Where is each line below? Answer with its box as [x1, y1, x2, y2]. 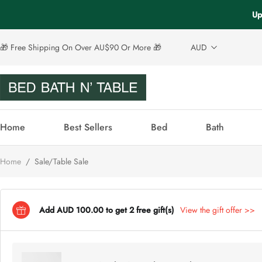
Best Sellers [64, 120, 113, 135]
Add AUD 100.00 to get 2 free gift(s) [39, 204, 174, 216]
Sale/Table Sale [32, 156, 88, 168]
